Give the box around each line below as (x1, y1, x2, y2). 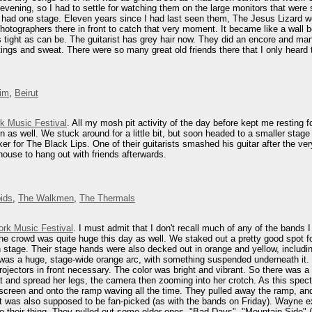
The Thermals (79, 192, 135, 203)
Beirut (15, 88, 38, 99)
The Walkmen (18, 192, 74, 203)
